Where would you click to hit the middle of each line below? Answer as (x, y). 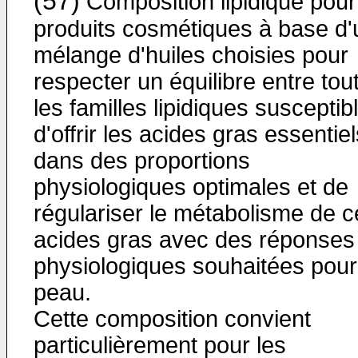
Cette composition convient (172, 319)
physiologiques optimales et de (191, 187)
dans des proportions (142, 161)
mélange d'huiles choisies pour (191, 55)
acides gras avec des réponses (194, 240)
